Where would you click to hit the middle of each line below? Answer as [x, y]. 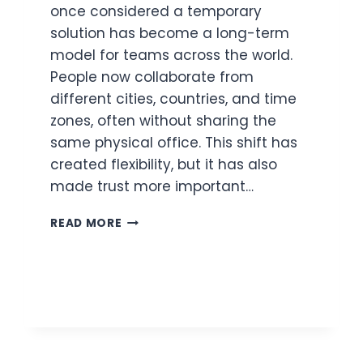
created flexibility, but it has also [164, 164]
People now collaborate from [152, 77]
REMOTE [147, 270]
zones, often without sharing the [164, 120]
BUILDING [149, 219]
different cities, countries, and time [174, 98]
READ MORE [86, 223]
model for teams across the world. [172, 55]
